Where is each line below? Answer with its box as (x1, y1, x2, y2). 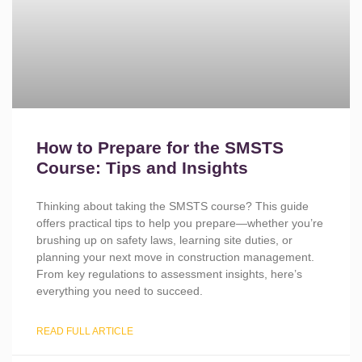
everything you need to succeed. (36, 284, 203, 297)
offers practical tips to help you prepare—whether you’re (36, 217, 323, 229)
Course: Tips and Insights (36, 158, 248, 177)
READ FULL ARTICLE (36, 326, 133, 337)
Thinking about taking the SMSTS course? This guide (36, 200, 309, 213)
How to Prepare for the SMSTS (36, 138, 284, 157)
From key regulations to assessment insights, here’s (36, 267, 302, 280)
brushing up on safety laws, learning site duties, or (36, 234, 293, 246)
